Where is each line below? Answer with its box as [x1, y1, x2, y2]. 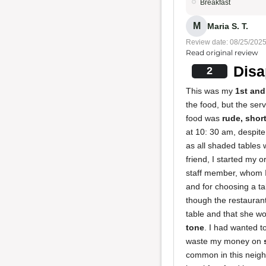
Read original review [186, 48, 258, 57]
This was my [186, 86, 235, 96]
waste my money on [186, 236, 264, 246]
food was [186, 113, 222, 123]
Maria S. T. [207, 21, 248, 31]
